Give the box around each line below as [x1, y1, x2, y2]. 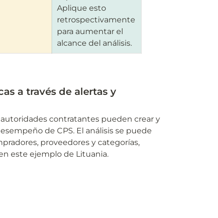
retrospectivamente [56, 15, 135, 24]
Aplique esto [56, 3, 106, 13]
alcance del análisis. [56, 38, 132, 48]
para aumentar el [56, 27, 123, 36]
